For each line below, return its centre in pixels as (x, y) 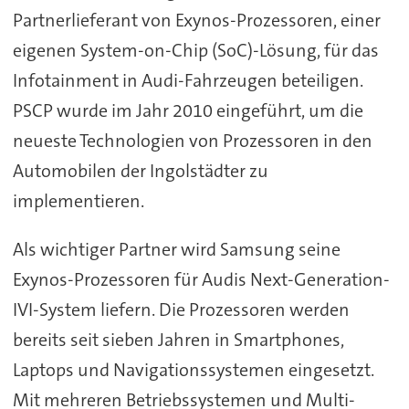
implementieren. (78, 200)
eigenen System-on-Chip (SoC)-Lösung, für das (195, 50)
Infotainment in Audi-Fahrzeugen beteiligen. (188, 80)
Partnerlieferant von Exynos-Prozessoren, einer (196, 20)
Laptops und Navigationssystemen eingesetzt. (193, 369)
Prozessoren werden (269, 309)
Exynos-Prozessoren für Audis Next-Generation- (201, 279)
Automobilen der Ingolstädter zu (140, 170)
